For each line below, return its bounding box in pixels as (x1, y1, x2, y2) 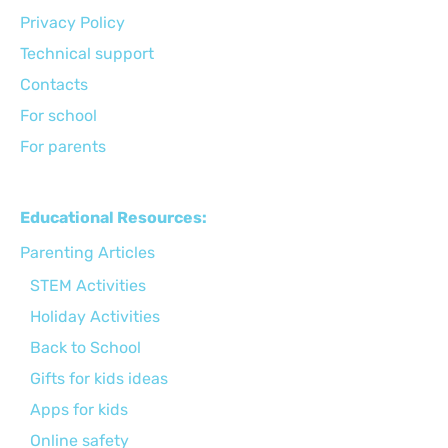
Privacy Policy (20, 12, 125, 32)
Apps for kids (30, 399, 128, 419)
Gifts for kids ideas (30, 368, 168, 388)
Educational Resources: (20, 207, 207, 227)
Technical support (20, 43, 154, 63)
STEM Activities (30, 275, 146, 295)
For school (20, 105, 97, 125)
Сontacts (20, 74, 88, 94)
